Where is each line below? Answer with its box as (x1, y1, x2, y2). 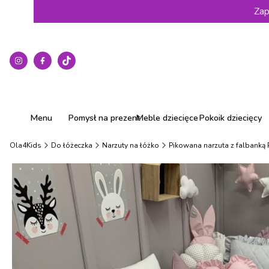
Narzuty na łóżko (102, 141, 159, 150)
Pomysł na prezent (67, 112, 141, 124)
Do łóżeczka (51, 141, 92, 150)
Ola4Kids (10, 141, 41, 150)
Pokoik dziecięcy (198, 112, 262, 124)
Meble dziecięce (136, 112, 199, 124)
